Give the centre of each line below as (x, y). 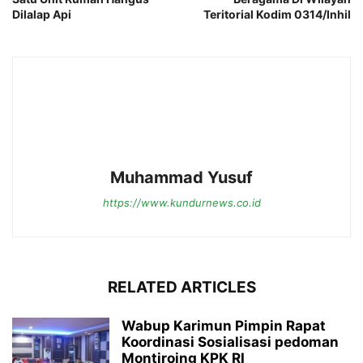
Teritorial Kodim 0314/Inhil (277, 14)
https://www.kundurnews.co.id (181, 202)
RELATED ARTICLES (181, 287)
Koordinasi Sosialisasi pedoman (230, 342)
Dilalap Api (42, 14)
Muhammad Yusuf (181, 177)
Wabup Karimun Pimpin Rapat (224, 325)
